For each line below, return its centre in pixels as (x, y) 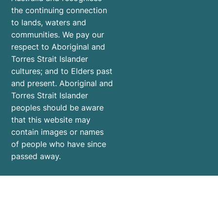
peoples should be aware (57, 108)
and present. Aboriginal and (62, 83)
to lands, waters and (49, 23)
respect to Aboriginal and (58, 47)
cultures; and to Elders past (62, 71)
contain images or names (57, 132)
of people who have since (59, 144)
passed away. (36, 156)
